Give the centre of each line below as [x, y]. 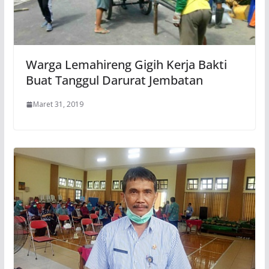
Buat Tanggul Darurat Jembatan [114, 80]
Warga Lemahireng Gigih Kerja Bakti [126, 65]
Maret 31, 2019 [58, 104]
